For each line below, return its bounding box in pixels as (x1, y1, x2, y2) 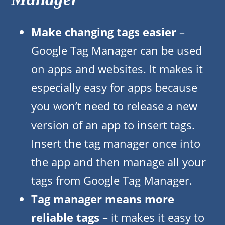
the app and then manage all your (31, 154, 206, 170)
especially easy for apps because (31, 80, 197, 95)
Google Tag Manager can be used (31, 43, 202, 58)
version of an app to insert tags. (31, 117, 195, 133)
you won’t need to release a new (31, 98, 197, 114)
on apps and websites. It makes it (31, 61, 203, 77)
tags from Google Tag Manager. (31, 173, 192, 188)
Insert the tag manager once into (31, 136, 200, 151)
